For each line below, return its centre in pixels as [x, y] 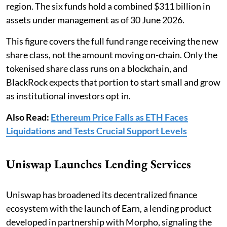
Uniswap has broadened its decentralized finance [102, 194]
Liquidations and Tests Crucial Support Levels [97, 130]
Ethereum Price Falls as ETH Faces [119, 117]
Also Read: [28, 117]
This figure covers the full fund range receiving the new [112, 41]
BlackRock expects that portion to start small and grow [113, 82]
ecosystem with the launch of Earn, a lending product [109, 208]
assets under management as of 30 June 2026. [96, 20]
